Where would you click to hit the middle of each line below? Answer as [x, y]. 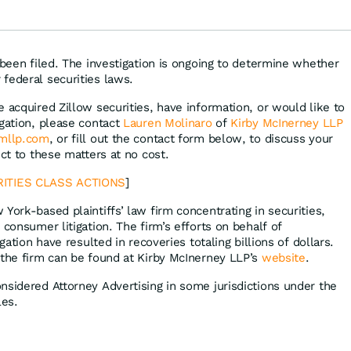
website [283, 257]
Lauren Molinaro [168, 123]
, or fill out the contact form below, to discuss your [191, 138]
